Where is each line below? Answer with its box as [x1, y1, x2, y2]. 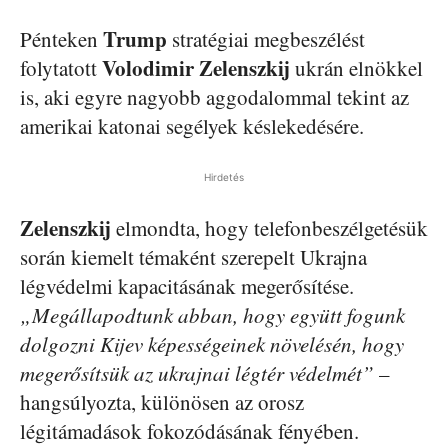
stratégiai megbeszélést [167, 24, 365, 53]
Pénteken [20, 24, 103, 53]
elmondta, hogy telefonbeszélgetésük [111, 213, 428, 242]
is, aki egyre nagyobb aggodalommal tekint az [20, 82, 409, 111]
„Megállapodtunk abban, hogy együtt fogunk [20, 300, 405, 329]
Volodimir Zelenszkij [102, 52, 290, 83]
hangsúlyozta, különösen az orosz [20, 387, 304, 416]
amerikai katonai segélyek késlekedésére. [20, 111, 364, 140]
